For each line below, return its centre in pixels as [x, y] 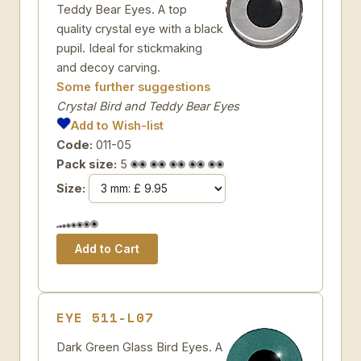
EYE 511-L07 [105, 317]
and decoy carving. [108, 67]
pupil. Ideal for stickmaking [129, 48]
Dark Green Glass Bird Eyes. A [139, 347]
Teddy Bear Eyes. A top [122, 9]
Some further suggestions [133, 87]
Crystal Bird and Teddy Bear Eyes [148, 106]
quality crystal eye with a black [140, 29]
